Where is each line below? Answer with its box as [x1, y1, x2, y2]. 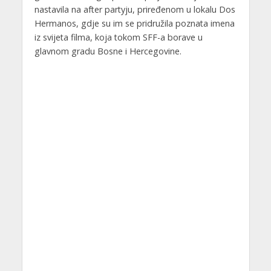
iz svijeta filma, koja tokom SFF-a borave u [34, 31, 203, 43]
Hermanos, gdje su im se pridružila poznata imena [34, 17, 235, 29]
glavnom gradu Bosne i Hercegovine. [34, 45, 181, 57]
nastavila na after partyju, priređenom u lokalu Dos [34, 3, 235, 15]
